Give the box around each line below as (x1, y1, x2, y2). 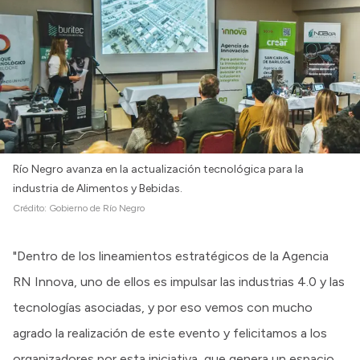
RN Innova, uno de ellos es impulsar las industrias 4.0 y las (13, 273, 345, 289)
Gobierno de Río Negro (49, 202, 145, 214)
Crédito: (13, 202, 49, 214)
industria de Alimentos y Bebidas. (13, 181, 182, 195)
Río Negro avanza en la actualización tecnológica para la (13, 162, 304, 176)
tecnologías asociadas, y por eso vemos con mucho (13, 299, 313, 315)
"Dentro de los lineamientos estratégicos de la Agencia (13, 247, 329, 264)
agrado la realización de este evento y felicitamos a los (13, 325, 327, 341)
